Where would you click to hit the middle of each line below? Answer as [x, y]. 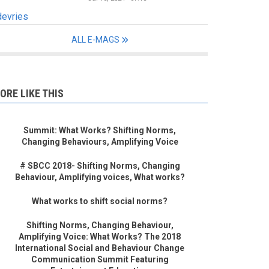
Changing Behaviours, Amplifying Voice [100, 142]
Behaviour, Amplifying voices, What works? [100, 177]
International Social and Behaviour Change [100, 248]
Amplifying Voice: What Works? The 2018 [100, 237]
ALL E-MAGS [95, 40]
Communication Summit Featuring [100, 260]
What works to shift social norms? [100, 201]
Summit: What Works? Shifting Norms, [100, 131]
